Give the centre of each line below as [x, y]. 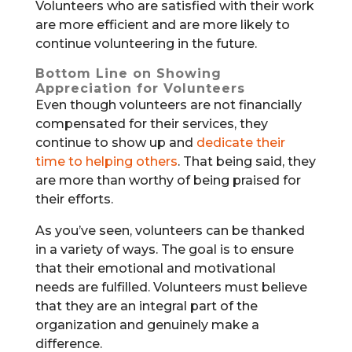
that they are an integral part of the [146, 306]
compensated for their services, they [151, 123]
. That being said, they [246, 161]
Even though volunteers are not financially [168, 104]
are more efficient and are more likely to [162, 24]
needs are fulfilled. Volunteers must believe [171, 287]
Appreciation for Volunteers [140, 88]
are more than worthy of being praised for [168, 180]
